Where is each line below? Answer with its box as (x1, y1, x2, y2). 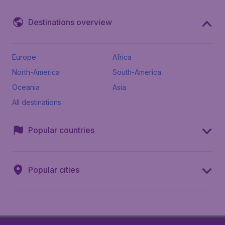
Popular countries (28, 125, 94, 136)
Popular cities (28, 165, 79, 175)
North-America (12, 68, 60, 77)
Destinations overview (28, 17, 112, 28)
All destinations (12, 98, 61, 107)
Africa (113, 53, 132, 62)
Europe (12, 53, 36, 62)
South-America (113, 68, 161, 77)
